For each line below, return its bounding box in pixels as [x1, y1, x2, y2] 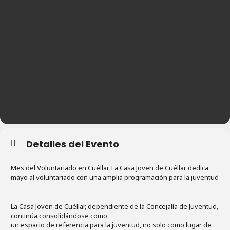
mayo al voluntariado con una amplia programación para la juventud [11, 172, 219, 182]
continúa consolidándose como [11, 210, 107, 220]
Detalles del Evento [26, 137, 119, 150]
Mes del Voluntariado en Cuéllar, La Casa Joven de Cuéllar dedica [11, 163, 208, 172]
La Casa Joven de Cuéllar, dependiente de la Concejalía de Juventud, [11, 201, 218, 211]
